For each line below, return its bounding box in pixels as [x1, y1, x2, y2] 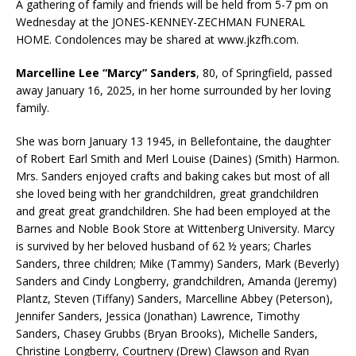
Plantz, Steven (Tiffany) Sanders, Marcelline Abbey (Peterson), [16, 290, 333, 306]
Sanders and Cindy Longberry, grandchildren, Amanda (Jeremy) [16, 273, 337, 288]
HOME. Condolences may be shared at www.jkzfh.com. [16, 31, 299, 47]
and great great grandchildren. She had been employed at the [16, 203, 331, 219]
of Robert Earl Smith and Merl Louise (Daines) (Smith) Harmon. [16, 150, 339, 166]
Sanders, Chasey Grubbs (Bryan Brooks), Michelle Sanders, [16, 325, 318, 341]
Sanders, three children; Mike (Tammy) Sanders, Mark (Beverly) [16, 255, 339, 271]
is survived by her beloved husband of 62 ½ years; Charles [16, 238, 311, 253]
